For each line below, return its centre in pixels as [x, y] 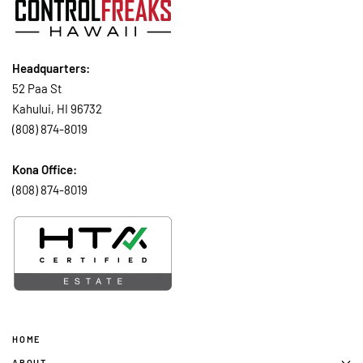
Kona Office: [45, 170]
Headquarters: [51, 68]
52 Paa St [37, 89]
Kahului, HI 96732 [57, 109]
